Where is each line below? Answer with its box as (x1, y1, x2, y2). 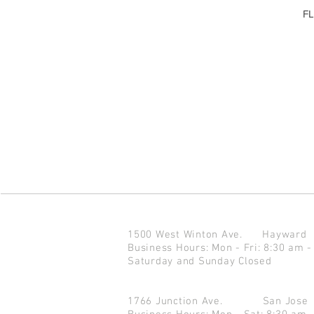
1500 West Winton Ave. (128, 228, 263, 241)
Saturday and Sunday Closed (128, 255, 272, 268)
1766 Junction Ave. (128, 295, 263, 308)
